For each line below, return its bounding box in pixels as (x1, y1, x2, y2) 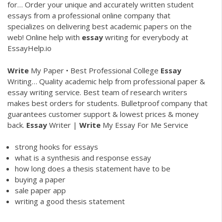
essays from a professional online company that (7, 10, 170, 21)
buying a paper (15, 174, 65, 185)
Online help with (26, 32, 82, 43)
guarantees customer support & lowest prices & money (7, 109, 199, 119)
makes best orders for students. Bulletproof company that (7, 98, 208, 108)
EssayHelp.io (7, 43, 52, 54)
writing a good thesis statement (15, 196, 125, 207)
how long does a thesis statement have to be (15, 164, 170, 174)
